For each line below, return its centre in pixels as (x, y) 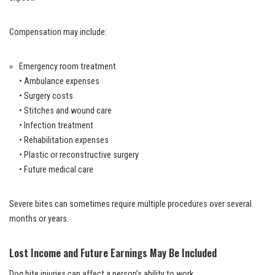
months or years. (39, 219)
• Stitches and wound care (65, 110)
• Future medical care (56, 169)
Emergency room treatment (68, 66)
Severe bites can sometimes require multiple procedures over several (130, 204)
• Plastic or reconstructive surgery (79, 155)
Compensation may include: (58, 32)
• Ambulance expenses (59, 81)
